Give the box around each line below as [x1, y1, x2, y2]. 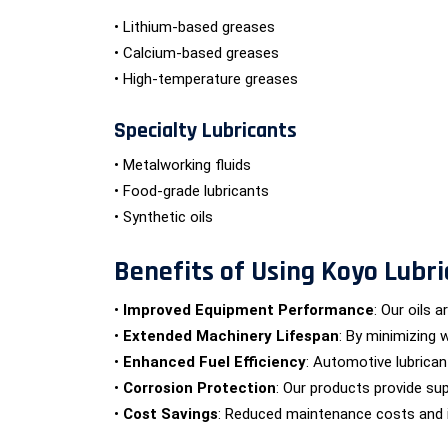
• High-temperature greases [114, 70, 298, 88]
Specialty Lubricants [114, 117, 297, 145]
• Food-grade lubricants [114, 182, 269, 200]
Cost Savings [123, 405, 218, 423]
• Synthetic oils [114, 208, 213, 226]
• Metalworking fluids [114, 156, 251, 174]
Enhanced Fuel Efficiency [123, 353, 306, 371]
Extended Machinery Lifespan [123, 327, 339, 345]
